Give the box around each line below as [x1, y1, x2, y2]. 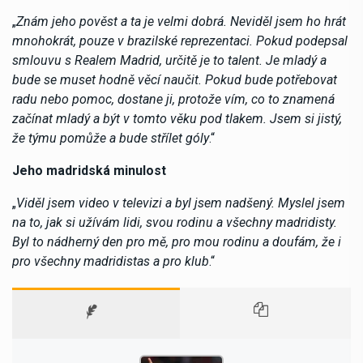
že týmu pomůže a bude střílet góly [12, 130, 209, 146]
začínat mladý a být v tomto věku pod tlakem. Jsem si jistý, [12, 110, 342, 126]
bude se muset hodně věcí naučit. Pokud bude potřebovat [12, 71, 337, 88]
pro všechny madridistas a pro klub [12, 253, 209, 269]
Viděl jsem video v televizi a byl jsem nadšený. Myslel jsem [16, 194, 345, 211]
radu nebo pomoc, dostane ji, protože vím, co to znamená [12, 91, 335, 107]
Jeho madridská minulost [12, 162, 166, 178]
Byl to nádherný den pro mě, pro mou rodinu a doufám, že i [12, 233, 341, 250]
